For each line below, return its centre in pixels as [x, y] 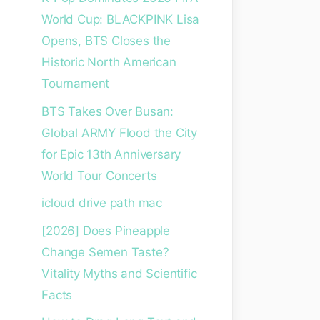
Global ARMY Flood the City [120, 132]
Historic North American [109, 62]
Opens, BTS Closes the [106, 41]
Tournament [76, 84]
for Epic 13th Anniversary [111, 154]
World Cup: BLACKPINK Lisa [121, 19]
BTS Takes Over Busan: [108, 111]
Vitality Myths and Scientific [119, 273]
